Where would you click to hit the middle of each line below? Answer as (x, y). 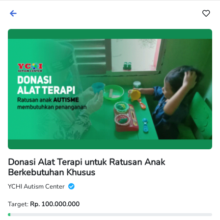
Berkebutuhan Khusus (52, 172)
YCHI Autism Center (37, 186)
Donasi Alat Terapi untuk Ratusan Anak (86, 162)
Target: (19, 204)
